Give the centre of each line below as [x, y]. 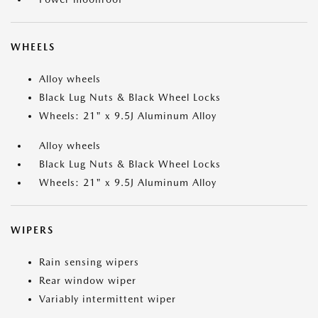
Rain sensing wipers [89, 262]
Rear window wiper [88, 280]
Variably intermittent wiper [108, 299]
